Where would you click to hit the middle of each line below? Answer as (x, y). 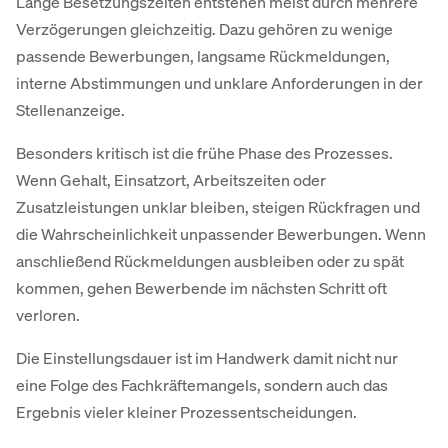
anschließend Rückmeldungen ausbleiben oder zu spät (210, 261)
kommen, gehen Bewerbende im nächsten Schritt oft (201, 288)
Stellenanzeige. (70, 110)
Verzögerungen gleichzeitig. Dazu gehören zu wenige (204, 29)
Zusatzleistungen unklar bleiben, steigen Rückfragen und (218, 207)
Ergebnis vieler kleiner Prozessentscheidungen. (186, 412)
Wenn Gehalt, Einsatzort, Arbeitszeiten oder (171, 180)
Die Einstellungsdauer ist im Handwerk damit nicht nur (207, 358)
